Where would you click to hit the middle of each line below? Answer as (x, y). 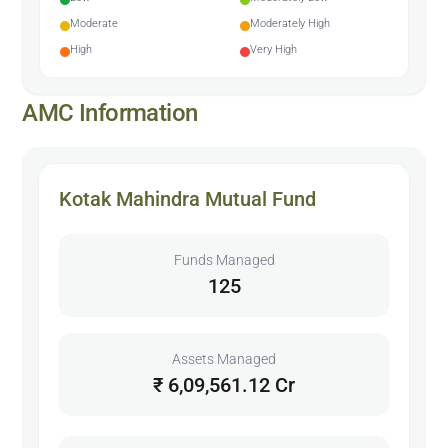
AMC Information (110, 112)
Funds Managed (224, 259)
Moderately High (290, 23)
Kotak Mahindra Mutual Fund (188, 198)
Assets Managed (224, 358)
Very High (273, 49)
